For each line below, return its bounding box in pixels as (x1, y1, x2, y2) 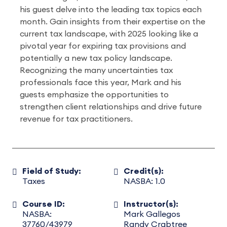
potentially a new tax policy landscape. (20, 54, 172, 62)
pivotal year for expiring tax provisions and (20, 42, 186, 50)
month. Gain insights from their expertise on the (20, 18, 205, 26)
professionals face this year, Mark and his (20, 79, 181, 87)
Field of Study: (22, 167, 81, 175)
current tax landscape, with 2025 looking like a (20, 30, 198, 38)
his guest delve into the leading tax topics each (20, 6, 202, 14)
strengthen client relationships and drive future (20, 103, 202, 111)
